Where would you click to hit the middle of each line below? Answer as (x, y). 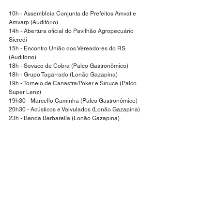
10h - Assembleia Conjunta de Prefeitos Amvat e (73, 14)
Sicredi (18, 40)
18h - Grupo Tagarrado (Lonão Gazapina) (63, 75)
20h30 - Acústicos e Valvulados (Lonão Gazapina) (74, 109)
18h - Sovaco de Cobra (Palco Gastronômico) (69, 66)
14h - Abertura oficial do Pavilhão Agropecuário (72, 31)
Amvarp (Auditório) (33, 22)
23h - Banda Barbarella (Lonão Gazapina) (64, 118)
